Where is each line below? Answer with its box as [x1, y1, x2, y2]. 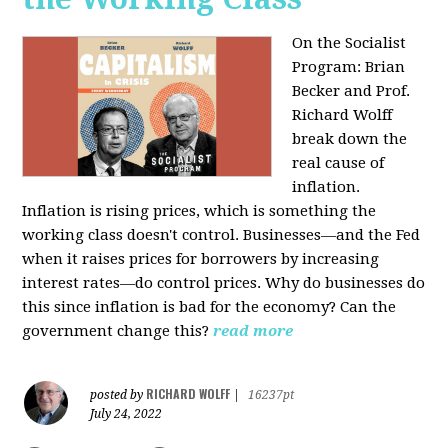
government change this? [22, 321, 210, 340]
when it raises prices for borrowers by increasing [22, 249, 380, 268]
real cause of [292, 153, 385, 172]
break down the [292, 129, 408, 148]
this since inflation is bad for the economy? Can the [22, 297, 397, 316]
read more [213, 321, 294, 340]
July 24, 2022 [90, 406, 163, 421]
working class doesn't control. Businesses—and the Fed [22, 225, 421, 244]
